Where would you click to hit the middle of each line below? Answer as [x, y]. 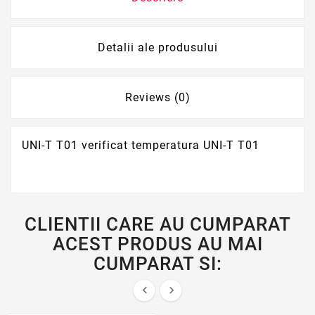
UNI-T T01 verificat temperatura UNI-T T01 [142, 146]
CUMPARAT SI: [157, 264]
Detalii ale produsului [157, 48]
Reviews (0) [157, 98]
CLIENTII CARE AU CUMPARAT [157, 225]
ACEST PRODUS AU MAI [157, 244]
